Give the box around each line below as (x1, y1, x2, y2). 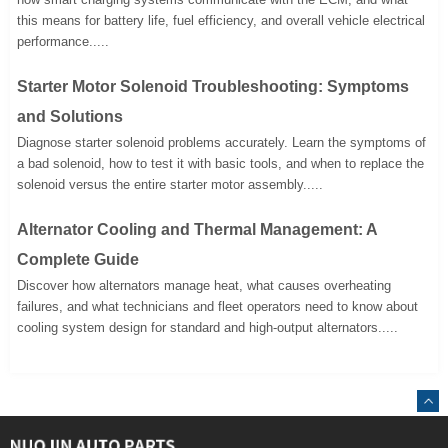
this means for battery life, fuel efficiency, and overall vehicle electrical (17, 13, 426, 29)
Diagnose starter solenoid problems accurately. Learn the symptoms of (17, 135, 427, 151)
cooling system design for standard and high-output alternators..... (17, 320, 399, 336)
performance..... (17, 34, 110, 50)
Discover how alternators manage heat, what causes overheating (17, 278, 392, 294)
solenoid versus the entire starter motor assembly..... (17, 177, 324, 193)
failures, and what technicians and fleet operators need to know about (17, 299, 419, 315)
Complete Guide (17, 251, 140, 269)
